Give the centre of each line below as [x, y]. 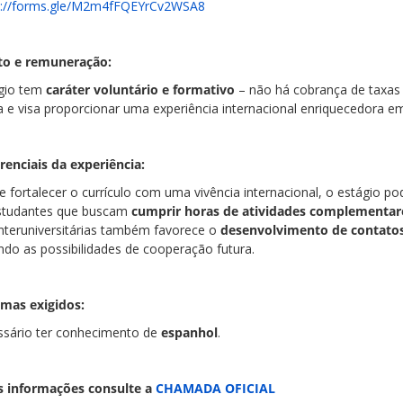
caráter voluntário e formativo [140, 90]
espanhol [189, 332]
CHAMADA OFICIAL [215, 388]
